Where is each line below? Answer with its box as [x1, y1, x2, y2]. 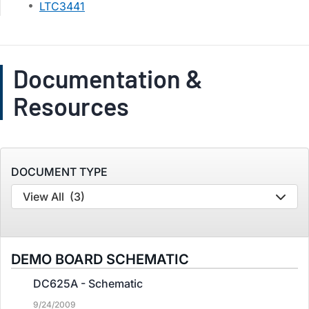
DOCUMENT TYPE [11, 165, 108, 179]
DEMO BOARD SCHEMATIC [11, 251, 189, 268]
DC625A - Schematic [33, 277, 143, 290]
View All [23, 190, 64, 203]
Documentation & [13, 63, 203, 93]
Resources [13, 91, 129, 121]
